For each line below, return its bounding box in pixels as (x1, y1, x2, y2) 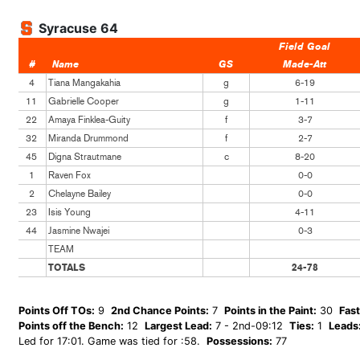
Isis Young (48, 207, 91, 218)
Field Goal (279, 41, 330, 52)
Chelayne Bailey (48, 188, 111, 199)
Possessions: (207, 335, 272, 347)
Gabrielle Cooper (48, 96, 119, 107)
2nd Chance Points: (111, 305, 209, 317)
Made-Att (283, 59, 326, 70)
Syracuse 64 (39, 20, 118, 36)
